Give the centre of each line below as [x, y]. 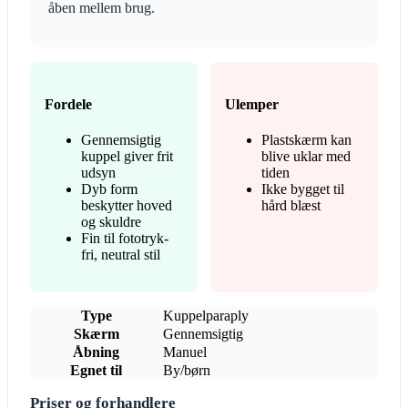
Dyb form [109, 189]
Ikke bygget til [303, 189]
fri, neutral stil [121, 255]
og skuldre [111, 222]
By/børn [187, 370]
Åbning [96, 352]
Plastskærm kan [306, 140]
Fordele [68, 104]
